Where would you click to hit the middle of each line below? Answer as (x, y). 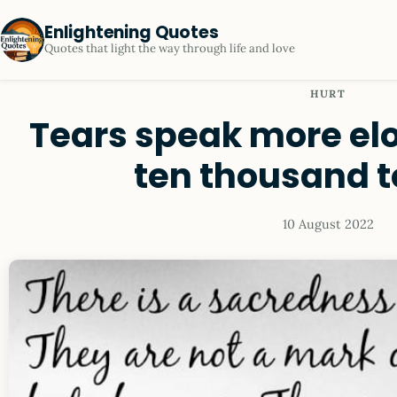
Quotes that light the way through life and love (170, 48)
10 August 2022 (328, 224)
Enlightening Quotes (132, 32)
